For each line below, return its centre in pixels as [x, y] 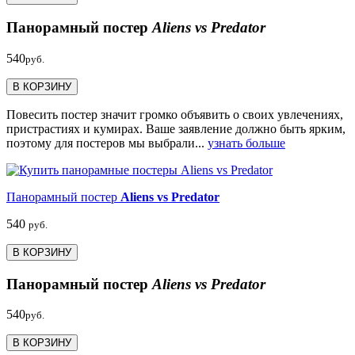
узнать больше [246, 143]
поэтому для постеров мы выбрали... [107, 143]
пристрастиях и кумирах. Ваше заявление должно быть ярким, [176, 129]
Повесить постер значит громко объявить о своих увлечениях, [175, 115]
